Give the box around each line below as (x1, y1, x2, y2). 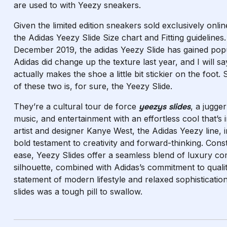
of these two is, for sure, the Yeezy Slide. (14, 81, 172, 91)
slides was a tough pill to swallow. (14, 186, 142, 197)
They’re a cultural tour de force (14, 101, 139, 111)
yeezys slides (139, 101, 191, 112)
